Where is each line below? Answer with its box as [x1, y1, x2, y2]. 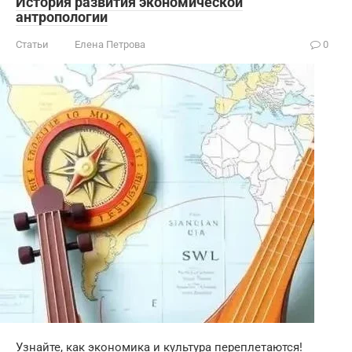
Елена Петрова [75, 38, 145, 50]
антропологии [16, 9, 108, 25]
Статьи [16, 38, 49, 50]
